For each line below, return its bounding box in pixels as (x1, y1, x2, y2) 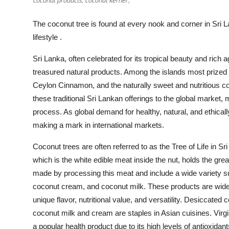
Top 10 (8, 4, 34, 14)
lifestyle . (33, 32, 62, 41)
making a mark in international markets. (33, 120, 164, 129)
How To (8, 29, 38, 39)
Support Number (8, 54, 73, 64)
